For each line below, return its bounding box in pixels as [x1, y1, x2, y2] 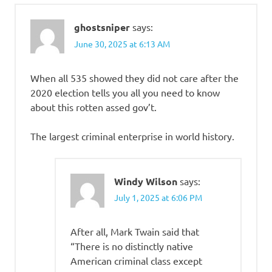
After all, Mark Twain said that [70, 225, 199, 237]
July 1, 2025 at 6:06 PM [114, 191, 202, 203]
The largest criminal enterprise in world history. [30, 129, 234, 142]
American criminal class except [70, 254, 202, 267]
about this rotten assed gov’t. [30, 100, 157, 113]
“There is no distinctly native [70, 239, 193, 252]
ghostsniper [74, 21, 130, 34]
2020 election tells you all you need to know [30, 86, 220, 98]
